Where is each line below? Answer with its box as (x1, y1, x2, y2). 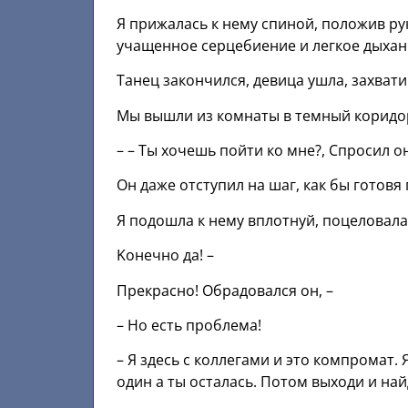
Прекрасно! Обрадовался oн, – (117, 280, 333, 301)
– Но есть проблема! (117, 314, 261, 335)
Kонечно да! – (117, 245, 214, 266)
